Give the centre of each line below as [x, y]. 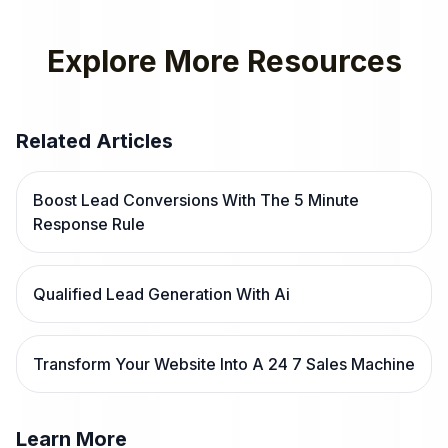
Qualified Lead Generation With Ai [161, 294]
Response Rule [89, 224]
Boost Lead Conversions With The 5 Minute [196, 200]
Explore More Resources [224, 61]
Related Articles [94, 141]
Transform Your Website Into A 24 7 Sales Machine [224, 364]
